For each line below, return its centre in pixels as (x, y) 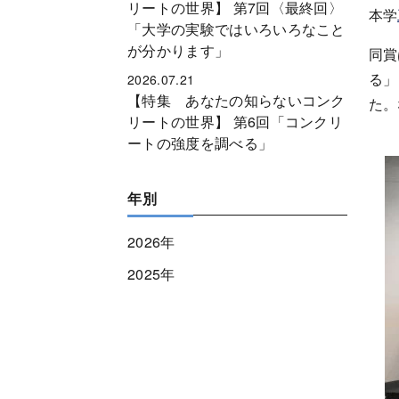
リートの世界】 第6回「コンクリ (236, 122)
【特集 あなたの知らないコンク (236, 100)
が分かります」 (179, 50)
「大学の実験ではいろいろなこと (236, 29)
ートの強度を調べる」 (200, 143)
